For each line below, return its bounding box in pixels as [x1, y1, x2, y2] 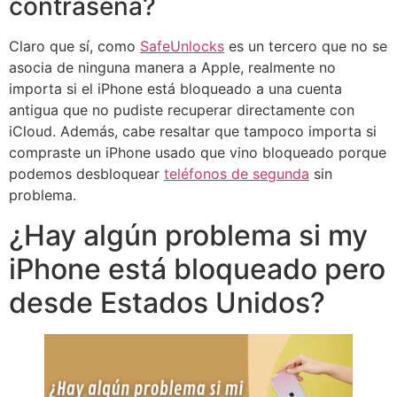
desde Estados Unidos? [9, 284, 325, 320]
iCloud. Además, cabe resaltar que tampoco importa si [9, 122, 377, 141]
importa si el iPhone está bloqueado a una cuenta [9, 80, 342, 98]
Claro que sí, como [9, 37, 140, 56]
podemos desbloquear [9, 165, 164, 183]
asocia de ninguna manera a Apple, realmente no [9, 58, 336, 77]
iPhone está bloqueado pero [9, 251, 385, 286]
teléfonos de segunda [164, 165, 309, 183]
